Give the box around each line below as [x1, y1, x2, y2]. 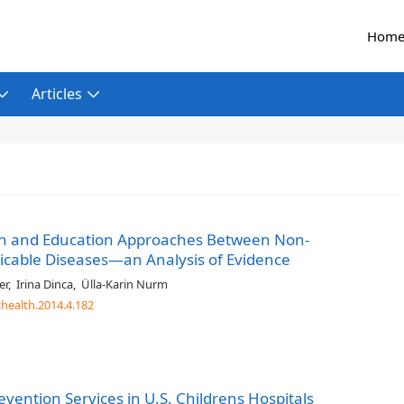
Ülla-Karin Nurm [81, 276, 168, 292]
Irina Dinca [16, 276, 73, 292]
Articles [32, 84, 82, 104]
